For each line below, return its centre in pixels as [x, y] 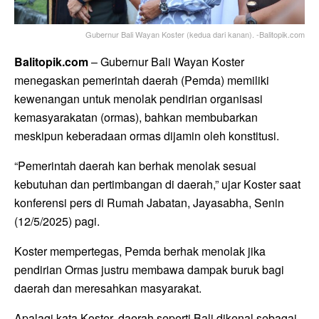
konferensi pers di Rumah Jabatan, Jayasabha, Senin [149, 203]
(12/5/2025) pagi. [57, 221]
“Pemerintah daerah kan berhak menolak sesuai [135, 166]
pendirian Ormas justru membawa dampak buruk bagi [149, 270]
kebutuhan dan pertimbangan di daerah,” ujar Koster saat [157, 184]
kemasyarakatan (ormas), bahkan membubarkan [136, 117]
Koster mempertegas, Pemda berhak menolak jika [140, 251]
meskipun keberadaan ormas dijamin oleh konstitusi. [147, 136]
